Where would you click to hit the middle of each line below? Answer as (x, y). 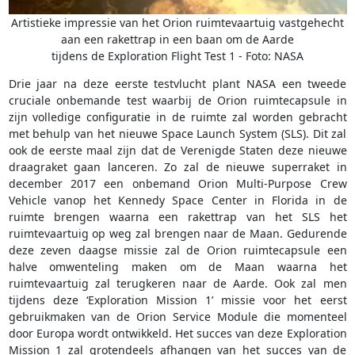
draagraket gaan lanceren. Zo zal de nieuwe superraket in (177, 167)
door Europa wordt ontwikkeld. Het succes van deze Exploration (177, 334)
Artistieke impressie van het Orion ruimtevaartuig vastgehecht (177, 23)
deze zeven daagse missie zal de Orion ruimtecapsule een (177, 250)
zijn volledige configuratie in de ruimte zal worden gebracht (177, 117)
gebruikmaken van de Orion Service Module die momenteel (177, 317)
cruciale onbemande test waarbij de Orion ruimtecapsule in (177, 101)
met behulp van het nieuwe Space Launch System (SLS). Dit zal (177, 134)
